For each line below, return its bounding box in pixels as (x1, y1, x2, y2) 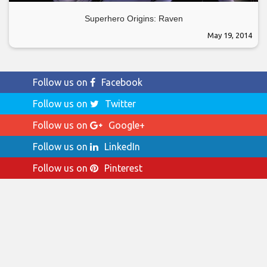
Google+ (108, 120, 145, 131)
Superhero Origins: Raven (84, 14, 183, 24)
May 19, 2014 (207, 31, 252, 40)
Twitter (105, 98, 136, 110)
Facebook (101, 77, 142, 88)
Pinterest (104, 163, 142, 174)
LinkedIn (104, 141, 140, 153)
